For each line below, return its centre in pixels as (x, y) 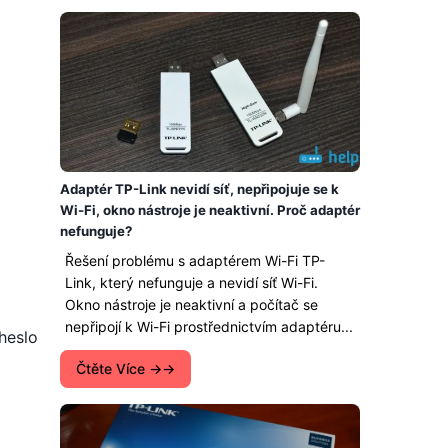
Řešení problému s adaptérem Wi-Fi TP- (195, 260)
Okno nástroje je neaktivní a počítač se (191, 304)
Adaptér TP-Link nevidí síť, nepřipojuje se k (199, 189)
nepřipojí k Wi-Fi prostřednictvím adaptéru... (209, 326)
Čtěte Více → (119, 368)
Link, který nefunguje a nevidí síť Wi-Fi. (191, 282)
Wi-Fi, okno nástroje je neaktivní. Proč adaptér (210, 210)
